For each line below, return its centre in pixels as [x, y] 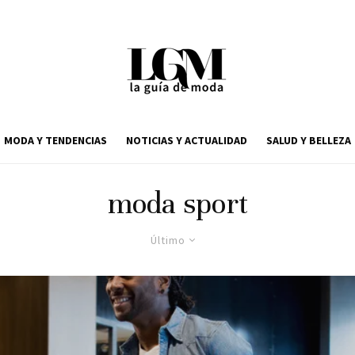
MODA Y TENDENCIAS [55, 140]
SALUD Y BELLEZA [309, 140]
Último [168, 240]
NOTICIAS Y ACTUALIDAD [187, 140]
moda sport [177, 204]
